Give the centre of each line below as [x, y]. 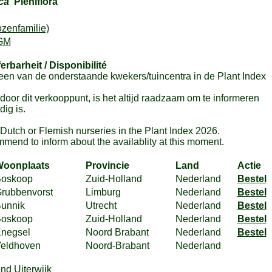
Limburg [103, 192]
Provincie [107, 165]
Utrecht [101, 206]
